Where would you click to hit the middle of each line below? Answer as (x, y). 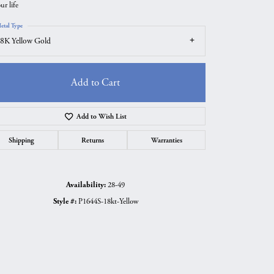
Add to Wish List (102, 116)
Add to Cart (95, 82)
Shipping (22, 140)
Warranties (166, 140)
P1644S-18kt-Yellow (108, 201)
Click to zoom (163, 191)
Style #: (65, 201)
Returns (93, 140)
